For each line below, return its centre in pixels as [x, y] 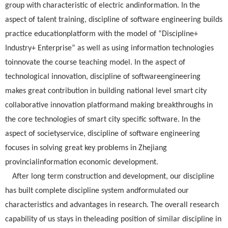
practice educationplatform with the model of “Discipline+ [102, 34]
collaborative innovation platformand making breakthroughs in [109, 105]
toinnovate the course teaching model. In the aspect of [95, 63]
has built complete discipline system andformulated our [97, 191]
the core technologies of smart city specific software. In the [103, 120]
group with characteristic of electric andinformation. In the [103, 6]
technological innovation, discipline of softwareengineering [103, 77]
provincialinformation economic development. [82, 162]
